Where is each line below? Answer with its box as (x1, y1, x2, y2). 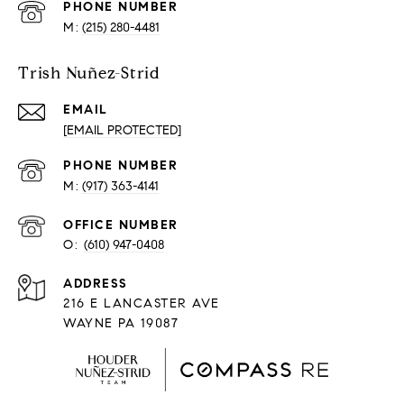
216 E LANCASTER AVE (63, 296, 220, 311)
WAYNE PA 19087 (63, 316, 179, 331)
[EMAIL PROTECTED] (63, 123, 181, 138)
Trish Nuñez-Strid (18, 63, 161, 83)
